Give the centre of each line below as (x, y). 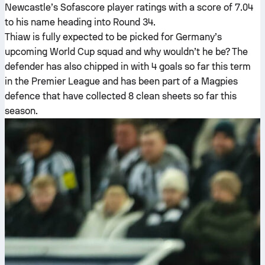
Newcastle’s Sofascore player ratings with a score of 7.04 (129, 7)
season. (21, 111)
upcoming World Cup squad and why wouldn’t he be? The (126, 52)
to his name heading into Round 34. (80, 22)
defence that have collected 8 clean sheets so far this (121, 96)
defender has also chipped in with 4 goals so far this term (128, 67)
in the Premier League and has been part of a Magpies (121, 81)
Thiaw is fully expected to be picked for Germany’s (113, 37)
